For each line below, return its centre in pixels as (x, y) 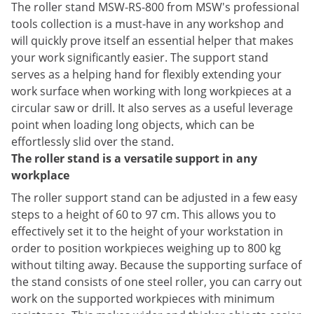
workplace (40, 175)
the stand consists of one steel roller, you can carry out (157, 282)
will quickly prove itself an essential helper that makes (152, 41)
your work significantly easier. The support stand (140, 57)
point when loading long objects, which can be (133, 125)
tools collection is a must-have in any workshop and (148, 24)
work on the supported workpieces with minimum (143, 299)
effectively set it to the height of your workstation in (147, 231)
